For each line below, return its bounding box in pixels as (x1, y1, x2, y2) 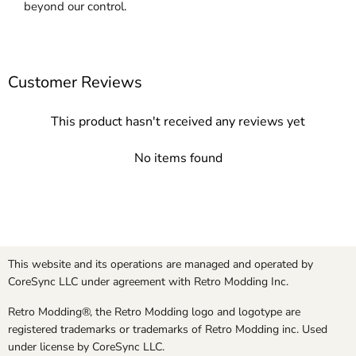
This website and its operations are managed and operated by (8, 257, 313, 273)
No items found (133, 149, 222, 168)
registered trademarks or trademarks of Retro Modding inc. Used (8, 322, 327, 338)
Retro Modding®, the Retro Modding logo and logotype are (8, 304, 300, 320)
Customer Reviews (8, 72, 142, 94)
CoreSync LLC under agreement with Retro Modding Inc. (8, 274, 288, 290)
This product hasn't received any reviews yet (51, 113, 305, 131)
